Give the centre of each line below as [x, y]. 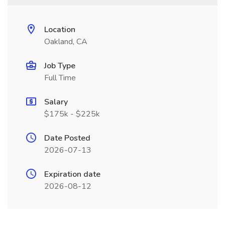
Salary [56, 102]
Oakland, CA [66, 42]
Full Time [60, 78]
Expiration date [72, 174]
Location [60, 30]
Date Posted [67, 138]
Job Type [60, 66]
